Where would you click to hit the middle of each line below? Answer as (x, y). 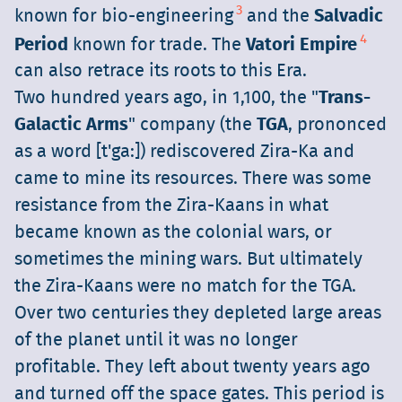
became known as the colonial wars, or (173, 233)
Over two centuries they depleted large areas (198, 314)
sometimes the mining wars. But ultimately (188, 260)
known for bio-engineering (124, 16)
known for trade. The (157, 44)
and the (278, 16)
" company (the (192, 125)
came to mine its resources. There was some (193, 179)
